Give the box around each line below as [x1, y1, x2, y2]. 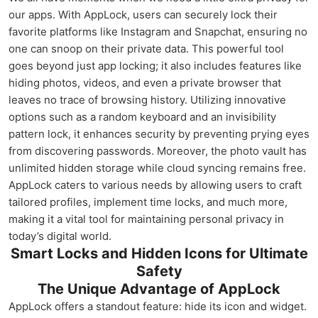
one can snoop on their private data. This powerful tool [9, 42, 284, 55]
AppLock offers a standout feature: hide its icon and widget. [9, 300, 307, 313]
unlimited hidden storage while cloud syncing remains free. [9, 161, 306, 175]
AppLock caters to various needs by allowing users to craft [9, 178, 302, 192]
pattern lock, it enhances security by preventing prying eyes [9, 127, 309, 141]
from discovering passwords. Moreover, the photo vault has [9, 144, 307, 158]
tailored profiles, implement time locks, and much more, [9, 195, 287, 209]
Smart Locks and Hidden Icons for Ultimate [10, 245, 308, 262]
